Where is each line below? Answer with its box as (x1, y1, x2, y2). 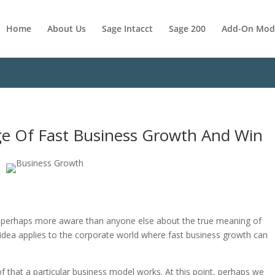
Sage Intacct (102, 23, 153, 34)
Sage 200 (169, 23, 206, 34)
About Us (47, 23, 86, 34)
